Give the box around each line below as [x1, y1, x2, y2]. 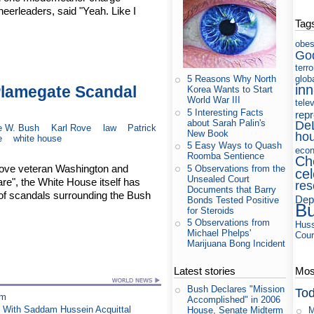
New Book [187, 128, 229, 139]
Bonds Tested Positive [187, 194, 280, 205]
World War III [187, 95, 241, 106]
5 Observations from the [187, 163, 286, 174]
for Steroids [187, 205, 235, 216]
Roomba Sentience [187, 151, 265, 162]
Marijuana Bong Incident [187, 238, 286, 250]
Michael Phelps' [187, 228, 252, 239]
